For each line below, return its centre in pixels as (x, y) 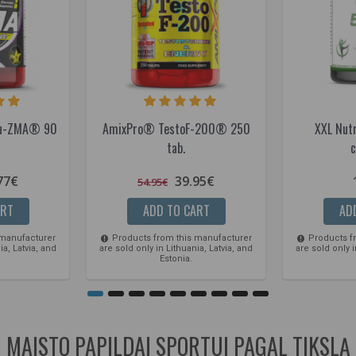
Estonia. (176, 258)
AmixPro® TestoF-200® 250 (176, 128)
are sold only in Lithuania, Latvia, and (176, 248)
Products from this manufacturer (180, 238)
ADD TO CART (176, 210)
